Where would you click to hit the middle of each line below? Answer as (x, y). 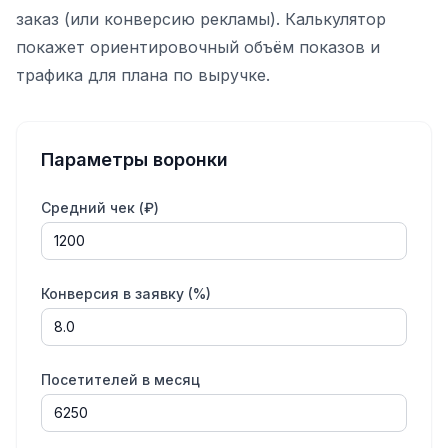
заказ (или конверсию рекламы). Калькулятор (201, 19)
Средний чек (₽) (100, 207)
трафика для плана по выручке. (143, 75)
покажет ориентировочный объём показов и (198, 47)
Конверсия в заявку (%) (126, 293)
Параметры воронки (134, 159)
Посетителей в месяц (120, 379)
